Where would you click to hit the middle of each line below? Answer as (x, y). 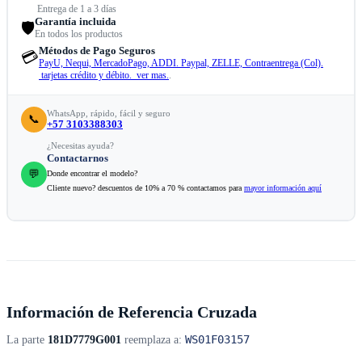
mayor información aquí (283, 188)
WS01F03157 (217, 340)
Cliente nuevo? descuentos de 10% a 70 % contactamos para (145, 188)
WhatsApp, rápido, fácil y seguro (109, 114)
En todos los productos (79, 34)
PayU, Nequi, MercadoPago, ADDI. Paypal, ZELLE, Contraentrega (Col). (181, 63)
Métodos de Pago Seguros (97, 51)
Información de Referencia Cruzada (132, 312)
